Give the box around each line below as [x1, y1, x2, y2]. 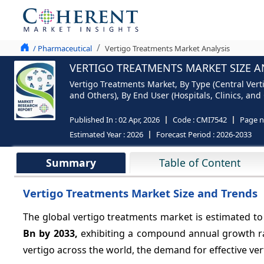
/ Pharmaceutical [33, 43, 92, 54]
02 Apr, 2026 [118, 114, 160, 125]
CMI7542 [196, 114, 227, 125]
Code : [173, 114, 196, 125]
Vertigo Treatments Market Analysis [105, 43, 230, 54]
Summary [45, 156, 96, 170]
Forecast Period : [156, 129, 216, 140]
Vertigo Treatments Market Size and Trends [23, 186, 258, 200]
